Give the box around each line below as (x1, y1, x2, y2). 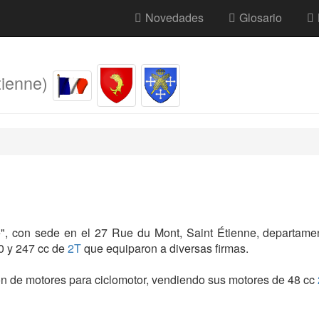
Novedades (145, 9, 204, 26)
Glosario (239, 9, 282, 26)
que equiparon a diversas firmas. (81, 240, 249, 257)
